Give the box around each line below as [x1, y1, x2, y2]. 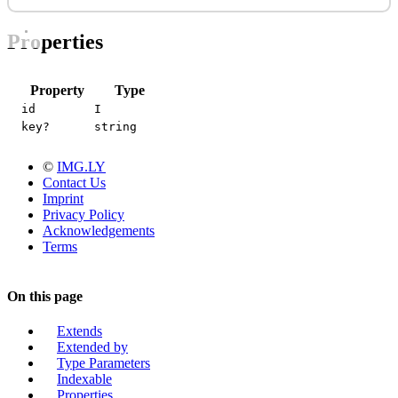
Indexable [57, 370, 112, 386]
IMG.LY [57, 159, 106, 175]
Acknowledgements [43, 223, 155, 239]
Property [29, 83, 84, 99]
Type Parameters [57, 354, 150, 370]
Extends [57, 322, 102, 338]
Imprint [43, 191, 84, 207]
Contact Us [43, 175, 106, 191]
